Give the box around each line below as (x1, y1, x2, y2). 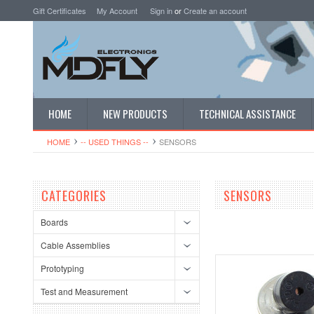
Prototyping (41, 262, 84, 274)
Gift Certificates (33, 5, 86, 16)
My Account (97, 5, 137, 16)
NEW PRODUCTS (103, 106, 168, 121)
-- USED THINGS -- (81, 136, 149, 147)
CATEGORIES (41, 186, 107, 205)
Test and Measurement (41, 285, 128, 297)
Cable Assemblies (41, 239, 110, 251)
